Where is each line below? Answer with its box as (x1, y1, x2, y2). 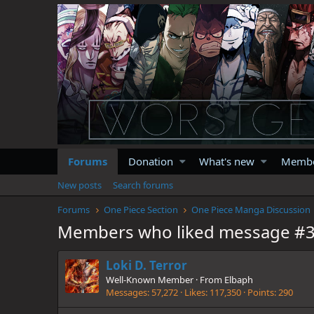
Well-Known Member (106, 273, 193, 287)
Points (247, 286, 274, 299)
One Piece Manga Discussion (191, 203, 311, 216)
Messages (106, 286, 147, 299)
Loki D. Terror (106, 257, 187, 274)
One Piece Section (103, 203, 178, 216)
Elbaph (224, 273, 253, 287)
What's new (199, 153, 255, 168)
